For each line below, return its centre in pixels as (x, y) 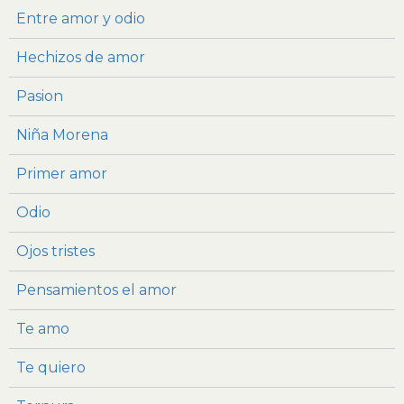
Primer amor (62, 174)
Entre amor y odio (81, 19)
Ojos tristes (55, 252)
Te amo (43, 329)
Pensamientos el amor (96, 290)
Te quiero (51, 368)
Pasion (40, 96)
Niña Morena (62, 135)
